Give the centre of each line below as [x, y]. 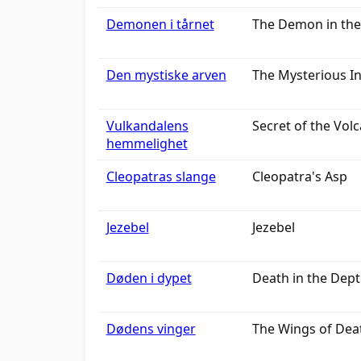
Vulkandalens [147, 126]
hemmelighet [147, 143]
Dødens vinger [151, 329]
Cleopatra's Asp [299, 176]
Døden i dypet [149, 278]
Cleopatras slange [161, 176]
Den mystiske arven [166, 75]
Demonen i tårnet [160, 24]
